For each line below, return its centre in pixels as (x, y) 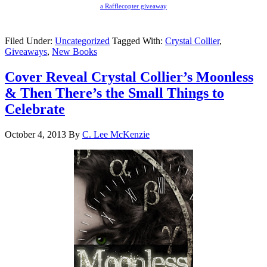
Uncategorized (82, 41)
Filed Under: (30, 41)
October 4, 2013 (35, 135)
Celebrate (35, 109)
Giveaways (26, 52)
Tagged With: (139, 41)
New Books (74, 52)
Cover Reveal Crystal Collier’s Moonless (129, 77)
